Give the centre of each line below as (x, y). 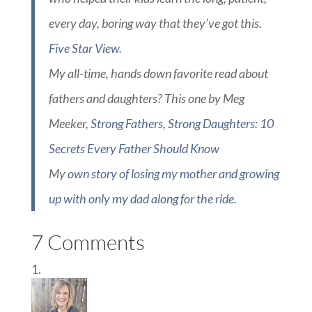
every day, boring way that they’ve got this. (155, 23)
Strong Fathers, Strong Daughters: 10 (182, 123)
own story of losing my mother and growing (173, 173)
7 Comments (88, 242)
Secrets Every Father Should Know (134, 148)
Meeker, (69, 123)
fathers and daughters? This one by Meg (146, 98)
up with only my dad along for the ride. (142, 198)
